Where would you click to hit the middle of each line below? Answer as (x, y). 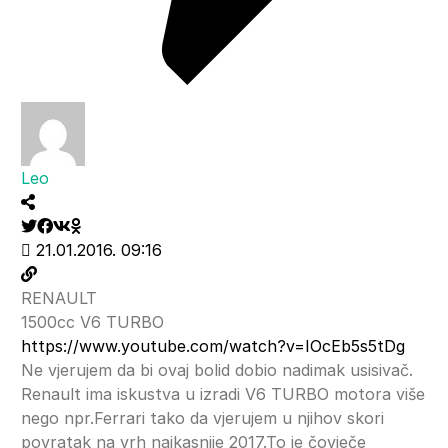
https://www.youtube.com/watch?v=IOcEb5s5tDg (213, 345)
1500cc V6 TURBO (92, 321)
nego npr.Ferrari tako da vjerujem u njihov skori (202, 417)
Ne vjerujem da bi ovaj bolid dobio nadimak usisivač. (217, 369)
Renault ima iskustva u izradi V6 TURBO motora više (223, 393)
